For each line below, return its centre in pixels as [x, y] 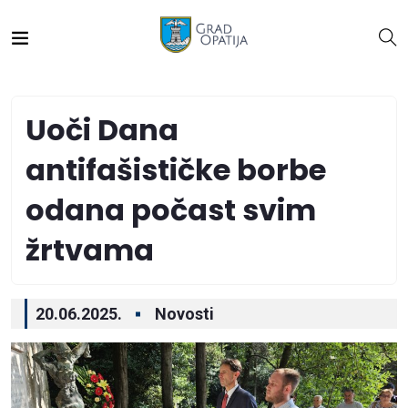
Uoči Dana [102, 130]
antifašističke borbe [176, 170]
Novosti [184, 314]
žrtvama [90, 250]
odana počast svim [171, 210]
